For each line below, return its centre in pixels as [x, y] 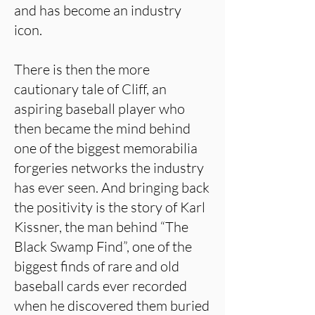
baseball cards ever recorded [101, 286]
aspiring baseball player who [99, 109]
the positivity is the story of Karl [110, 207]
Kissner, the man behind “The [101, 227]
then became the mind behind [102, 128]
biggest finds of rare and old [97, 266]
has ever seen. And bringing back [112, 187]
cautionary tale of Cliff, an [90, 89]
